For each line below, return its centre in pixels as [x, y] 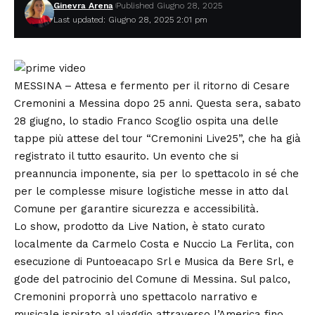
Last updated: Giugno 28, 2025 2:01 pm [130, 20]
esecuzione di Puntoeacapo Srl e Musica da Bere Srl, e [154, 261]
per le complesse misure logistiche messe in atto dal [151, 191]
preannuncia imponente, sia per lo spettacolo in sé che [156, 173]
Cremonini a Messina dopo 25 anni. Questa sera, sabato [157, 103]
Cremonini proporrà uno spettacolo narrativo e [136, 296]
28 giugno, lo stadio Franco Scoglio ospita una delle [146, 121]
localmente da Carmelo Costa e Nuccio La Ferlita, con [154, 244]
